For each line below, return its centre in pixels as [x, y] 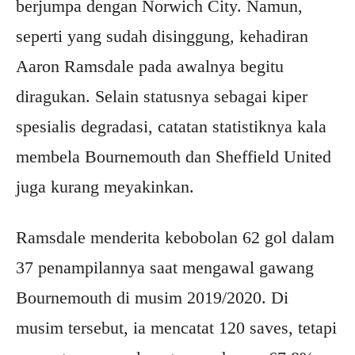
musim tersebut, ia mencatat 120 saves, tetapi [176, 328]
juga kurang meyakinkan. [105, 187]
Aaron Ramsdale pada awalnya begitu [150, 67]
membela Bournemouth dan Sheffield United [174, 157]
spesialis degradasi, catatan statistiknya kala [171, 127]
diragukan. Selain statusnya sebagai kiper [162, 97]
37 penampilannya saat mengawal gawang [165, 268]
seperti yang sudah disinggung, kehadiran [162, 36]
